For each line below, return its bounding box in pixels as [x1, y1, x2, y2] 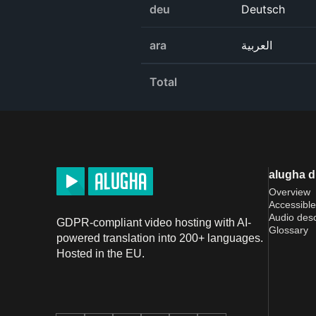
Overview [269, 186, 310, 198]
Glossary [269, 224, 308, 236]
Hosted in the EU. [56, 248, 145, 260]
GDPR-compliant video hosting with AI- [56, 217, 251, 229]
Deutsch [241, 2, 285, 17]
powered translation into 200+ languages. [56, 232, 263, 245]
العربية [241, 38, 272, 53]
